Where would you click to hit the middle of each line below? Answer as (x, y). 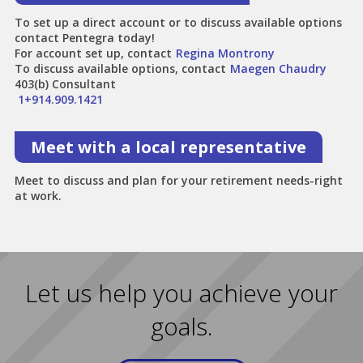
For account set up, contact (93, 53)
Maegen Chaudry (278, 68)
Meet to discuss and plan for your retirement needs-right (178, 180)
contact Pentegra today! (84, 38)
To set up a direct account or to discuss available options (178, 22)
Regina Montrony (225, 53)
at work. (38, 196)
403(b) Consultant (65, 84)
